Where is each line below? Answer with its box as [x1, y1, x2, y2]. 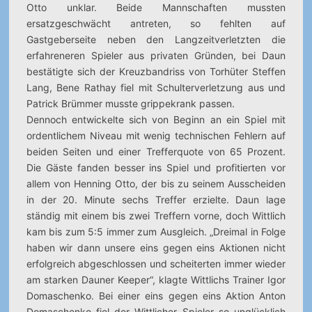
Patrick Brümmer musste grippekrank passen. [26, 97, 235, 109]
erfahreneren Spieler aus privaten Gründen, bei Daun [26, 49, 286, 61]
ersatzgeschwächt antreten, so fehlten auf [26, 17, 286, 29]
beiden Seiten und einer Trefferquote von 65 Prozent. [26, 146, 286, 157]
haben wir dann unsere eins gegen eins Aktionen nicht [26, 242, 286, 253]
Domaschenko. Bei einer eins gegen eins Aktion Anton [26, 290, 286, 302]
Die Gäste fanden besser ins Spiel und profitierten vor [26, 162, 286, 173]
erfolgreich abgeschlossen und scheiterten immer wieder [26, 258, 286, 270]
